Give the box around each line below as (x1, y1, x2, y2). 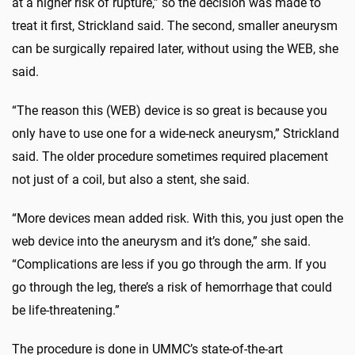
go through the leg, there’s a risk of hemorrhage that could (12, 279, 332, 295)
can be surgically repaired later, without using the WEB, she (12, 40, 338, 56)
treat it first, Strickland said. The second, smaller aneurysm (12, 17, 338, 33)
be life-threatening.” (12, 302, 120, 318)
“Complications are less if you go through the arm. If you (12, 256, 326, 272)
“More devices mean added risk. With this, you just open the (12, 210, 343, 226)
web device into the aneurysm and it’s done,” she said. (12, 233, 311, 249)
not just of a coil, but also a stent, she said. (12, 171, 250, 187)
